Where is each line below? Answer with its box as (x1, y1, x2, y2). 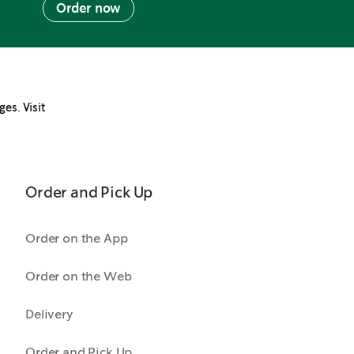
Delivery (25, 306, 73, 322)
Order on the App (25, 230, 128, 247)
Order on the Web (25, 268, 132, 284)
